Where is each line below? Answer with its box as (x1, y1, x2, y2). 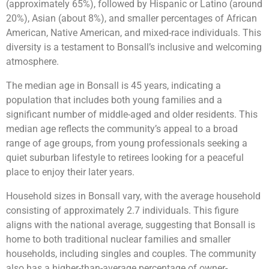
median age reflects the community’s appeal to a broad (6, 123, 238, 135)
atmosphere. (6, 56, 59, 68)
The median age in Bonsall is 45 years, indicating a (6, 80, 221, 92)
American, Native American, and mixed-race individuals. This (6, 27, 261, 39)
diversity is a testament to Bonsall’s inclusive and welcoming (6, 41, 262, 53)
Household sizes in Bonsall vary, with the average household (6, 190, 261, 202)
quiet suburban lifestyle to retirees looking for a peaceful (6, 152, 244, 164)
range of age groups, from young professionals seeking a (6, 138, 247, 150)
